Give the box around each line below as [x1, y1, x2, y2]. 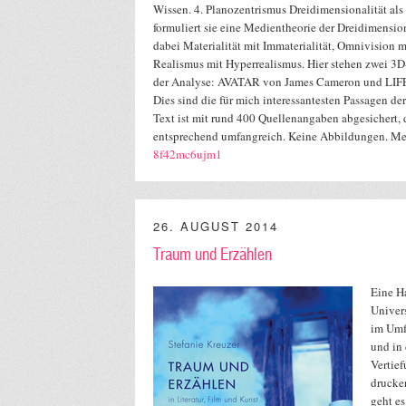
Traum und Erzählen [153, 245, 272, 266]
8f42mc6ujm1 [153, 146, 222, 163]
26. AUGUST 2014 [153, 217, 278, 236]
